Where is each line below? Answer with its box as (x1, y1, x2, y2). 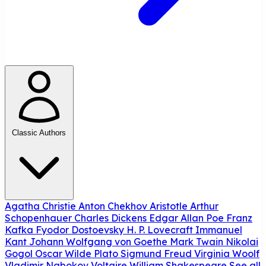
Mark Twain (170, 235, 226, 248)
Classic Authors (12, 128, 66, 137)
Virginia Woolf (194, 247, 259, 259)
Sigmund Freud (121, 247, 194, 259)
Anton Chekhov (78, 199, 150, 212)
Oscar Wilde (35, 247, 94, 259)
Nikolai (226, 235, 258, 248)
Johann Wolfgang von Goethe (29, 235, 170, 248)
